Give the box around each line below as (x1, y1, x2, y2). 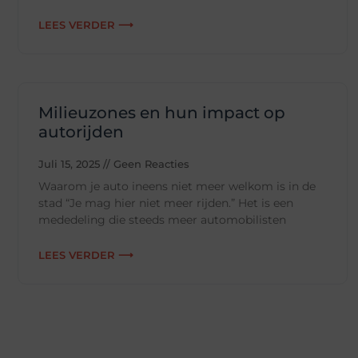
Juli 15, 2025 (38, 157, 103, 171)
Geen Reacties (110, 157, 189, 171)
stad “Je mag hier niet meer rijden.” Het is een (38, 196, 293, 211)
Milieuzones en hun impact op (38, 103, 285, 123)
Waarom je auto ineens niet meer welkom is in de (38, 179, 316, 194)
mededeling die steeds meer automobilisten (38, 213, 286, 228)
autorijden (38, 122, 124, 142)
